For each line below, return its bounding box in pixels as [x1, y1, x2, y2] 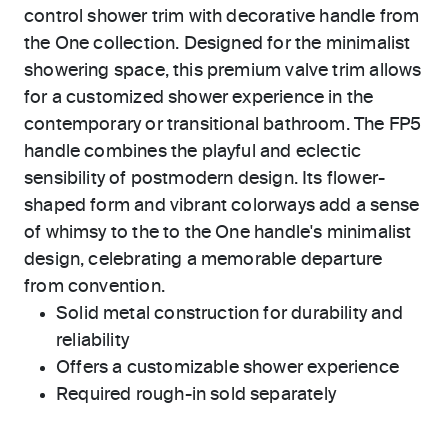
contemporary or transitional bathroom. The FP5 [24, 116, 422, 134]
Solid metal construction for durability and [56, 305, 403, 323]
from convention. [24, 278, 165, 296]
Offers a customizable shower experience [56, 359, 400, 377]
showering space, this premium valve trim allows [24, 62, 422, 80]
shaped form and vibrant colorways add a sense [24, 197, 420, 215]
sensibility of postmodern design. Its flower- [24, 170, 386, 188]
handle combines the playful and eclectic [24, 143, 362, 161]
